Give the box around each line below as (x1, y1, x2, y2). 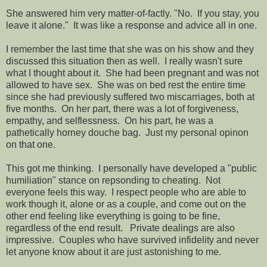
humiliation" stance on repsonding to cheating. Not (6, 175, 221, 185)
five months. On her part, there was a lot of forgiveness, (6, 103, 238, 114)
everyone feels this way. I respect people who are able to (6, 187, 246, 197)
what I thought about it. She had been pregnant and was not (6, 67, 259, 78)
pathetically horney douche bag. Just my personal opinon (6, 127, 249, 138)
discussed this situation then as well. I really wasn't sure (6, 55, 243, 66)
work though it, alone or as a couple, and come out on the (6, 198, 246, 209)
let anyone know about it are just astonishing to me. (6, 246, 221, 257)
